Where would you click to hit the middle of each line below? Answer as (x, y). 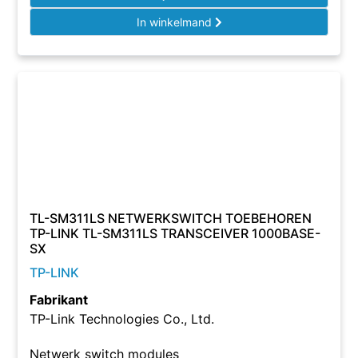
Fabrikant (59, 300)
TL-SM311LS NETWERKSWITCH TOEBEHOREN (171, 218)
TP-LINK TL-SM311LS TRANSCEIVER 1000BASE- (175, 233)
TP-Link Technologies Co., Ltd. (122, 319)
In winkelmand (175, 22)
